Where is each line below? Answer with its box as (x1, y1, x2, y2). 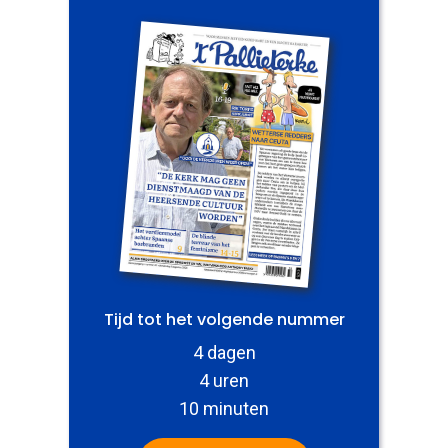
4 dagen (192, 341, 256, 363)
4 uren (199, 369, 249, 391)
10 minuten (179, 397, 269, 419)
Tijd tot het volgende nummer (103, 307, 345, 331)
